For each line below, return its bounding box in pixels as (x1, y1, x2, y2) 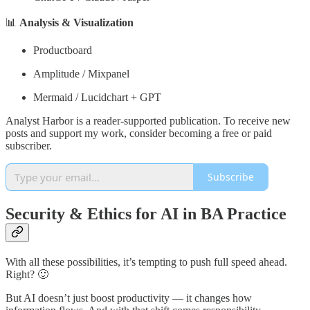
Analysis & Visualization (19, 16, 134, 28)
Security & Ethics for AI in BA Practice (6, 204, 286, 223)
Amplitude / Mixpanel (33, 67, 129, 80)
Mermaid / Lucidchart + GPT (33, 91, 161, 103)
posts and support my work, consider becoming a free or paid (6, 127, 272, 139)
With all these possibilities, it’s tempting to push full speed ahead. (6, 255, 287, 268)
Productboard (33, 44, 92, 56)
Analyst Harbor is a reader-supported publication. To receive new (6, 114, 291, 127)
